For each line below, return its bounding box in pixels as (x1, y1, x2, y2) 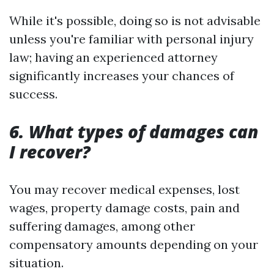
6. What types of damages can (9, 120, 258, 143)
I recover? (9, 140, 91, 163)
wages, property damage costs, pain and (9, 200, 240, 215)
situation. (9, 255, 64, 270)
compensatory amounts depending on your (9, 237, 258, 252)
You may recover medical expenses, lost (9, 182, 240, 197)
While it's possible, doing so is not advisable (9, 13, 261, 28)
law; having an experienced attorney (9, 50, 218, 65)
